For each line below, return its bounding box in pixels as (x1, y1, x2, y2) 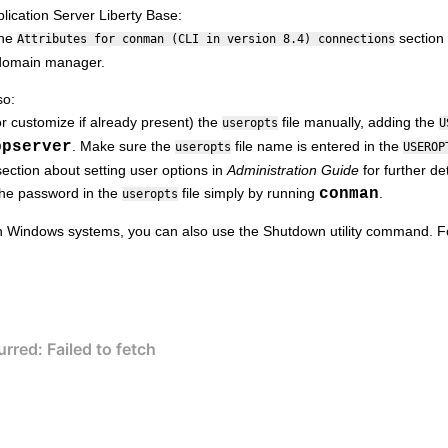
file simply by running (178, 184, 319, 201)
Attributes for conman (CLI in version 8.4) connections (17, 31, 395, 46)
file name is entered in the (231, 137, 403, 154)
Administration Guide (227, 161, 359, 178)
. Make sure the (72, 137, 175, 154)
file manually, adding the (278, 113, 439, 130)
